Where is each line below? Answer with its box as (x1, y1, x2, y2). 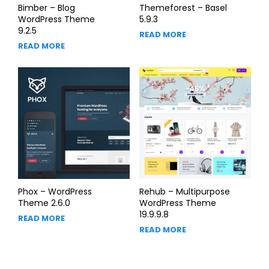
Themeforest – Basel (139, 1, 227, 14)
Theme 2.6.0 (18, 197, 70, 210)
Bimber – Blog (18, 1, 75, 14)
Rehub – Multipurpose (139, 186, 230, 198)
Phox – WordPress (18, 186, 92, 198)
